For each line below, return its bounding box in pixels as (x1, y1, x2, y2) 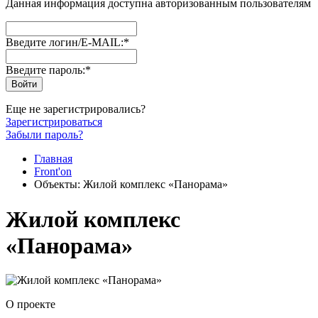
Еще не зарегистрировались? (6, 103, 146, 116)
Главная (34, 153, 72, 165)
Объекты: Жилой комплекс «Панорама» (34, 178, 228, 191)
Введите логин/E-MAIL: (6, 36, 124, 49)
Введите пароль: (6, 64, 85, 77)
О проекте (6, 297, 55, 310)
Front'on (34, 165, 72, 178)
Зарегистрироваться (6, 116, 102, 128)
